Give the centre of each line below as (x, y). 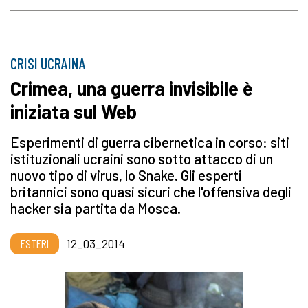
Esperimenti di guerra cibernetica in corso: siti (150, 142)
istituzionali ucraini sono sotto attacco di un (142, 159)
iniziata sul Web (74, 112)
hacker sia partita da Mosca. (96, 208)
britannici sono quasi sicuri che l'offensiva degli (151, 192)
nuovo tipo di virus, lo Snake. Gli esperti (126, 175)
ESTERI (35, 244)
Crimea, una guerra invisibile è (132, 88)
